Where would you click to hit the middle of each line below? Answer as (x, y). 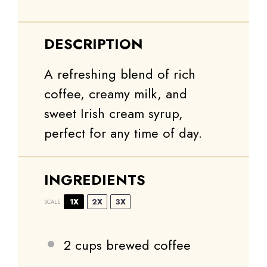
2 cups (83, 245)
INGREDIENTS (95, 180)
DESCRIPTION (94, 44)
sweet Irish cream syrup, (114, 114)
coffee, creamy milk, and (116, 94)
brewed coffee (146, 245)
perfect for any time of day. (123, 133)
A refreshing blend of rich (120, 74)
